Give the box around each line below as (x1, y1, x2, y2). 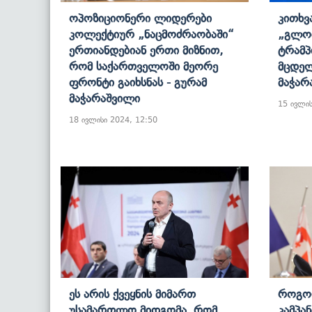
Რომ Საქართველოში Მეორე (69, 58, 218, 73)
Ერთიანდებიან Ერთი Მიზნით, (69, 42, 223, 57)
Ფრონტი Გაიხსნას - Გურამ (69, 75, 207, 89)
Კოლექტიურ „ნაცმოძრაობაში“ (69, 26, 234, 41)
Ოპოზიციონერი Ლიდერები (69, 10, 212, 25)
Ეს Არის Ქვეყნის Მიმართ (69, 286, 196, 301)
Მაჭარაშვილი (69, 91, 140, 105)
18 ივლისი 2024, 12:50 (69, 114, 157, 125)
